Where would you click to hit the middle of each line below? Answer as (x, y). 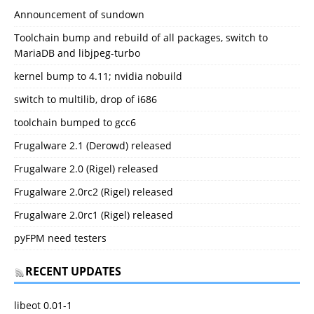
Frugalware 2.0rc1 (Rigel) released (94, 215)
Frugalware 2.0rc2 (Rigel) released (94, 192)
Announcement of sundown (79, 15)
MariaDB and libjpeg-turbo (77, 53)
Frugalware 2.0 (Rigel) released (86, 169)
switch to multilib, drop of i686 (86, 100)
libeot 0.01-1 (43, 306)
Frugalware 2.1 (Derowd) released (93, 146)
